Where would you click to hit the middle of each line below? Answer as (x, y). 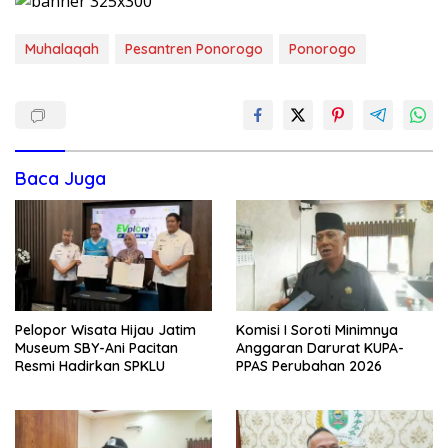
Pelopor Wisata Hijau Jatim (105, 330)
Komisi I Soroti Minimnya (317, 330)
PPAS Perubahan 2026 (309, 366)
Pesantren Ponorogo (194, 49)
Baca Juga (60, 179)
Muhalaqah (62, 49)
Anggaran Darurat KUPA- (320, 348)
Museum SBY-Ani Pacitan (96, 348)
